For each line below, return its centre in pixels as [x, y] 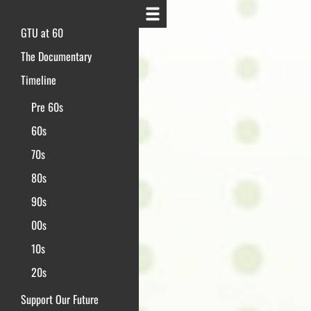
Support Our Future [60, 299]
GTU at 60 [42, 33]
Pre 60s [47, 107]
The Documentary [56, 56]
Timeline [39, 80]
